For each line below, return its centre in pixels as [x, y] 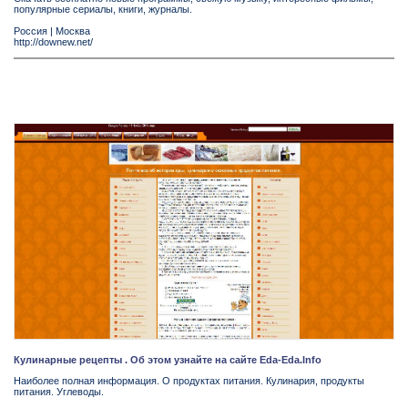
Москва [73, 31]
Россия [31, 31]
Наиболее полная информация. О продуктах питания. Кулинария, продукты [189, 381]
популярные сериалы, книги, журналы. [103, 10]
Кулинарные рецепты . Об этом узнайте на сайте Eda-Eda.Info [168, 360]
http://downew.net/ [53, 42]
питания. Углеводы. [59, 392]
